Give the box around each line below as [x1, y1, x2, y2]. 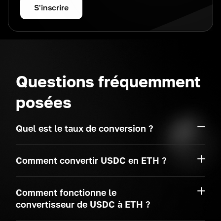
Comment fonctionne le [16, 187, 116, 198]
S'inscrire [34, 2, 69, 12]
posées [16, 93, 72, 111]
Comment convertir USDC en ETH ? [16, 155, 167, 166]
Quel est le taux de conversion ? [16, 123, 153, 134]
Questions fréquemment [16, 72, 201, 91]
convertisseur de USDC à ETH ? [16, 199, 150, 210]
